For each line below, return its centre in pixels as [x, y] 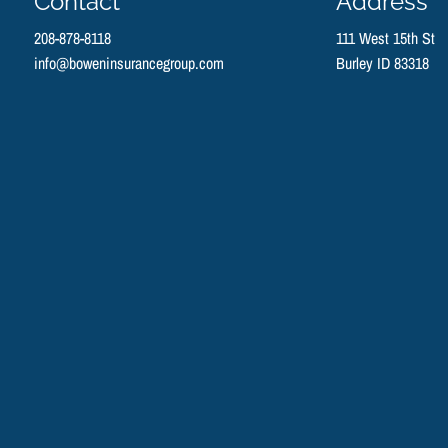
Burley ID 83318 [382, 62]
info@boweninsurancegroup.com [129, 62]
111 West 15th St [385, 37]
